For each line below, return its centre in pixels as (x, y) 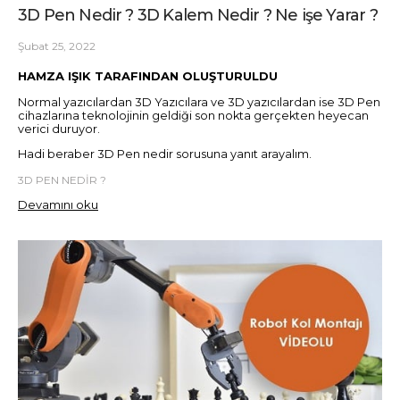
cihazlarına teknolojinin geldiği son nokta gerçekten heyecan (193, 116)
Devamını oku (58, 204)
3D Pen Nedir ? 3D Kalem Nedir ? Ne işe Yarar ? (198, 15)
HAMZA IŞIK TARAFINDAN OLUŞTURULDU (148, 75)
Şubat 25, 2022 (57, 46)
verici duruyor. (59, 129)
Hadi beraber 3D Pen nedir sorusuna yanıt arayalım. (165, 154)
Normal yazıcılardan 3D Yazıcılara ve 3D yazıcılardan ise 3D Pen (199, 103)
